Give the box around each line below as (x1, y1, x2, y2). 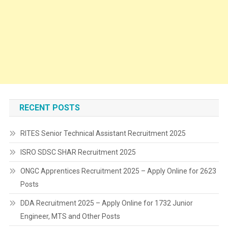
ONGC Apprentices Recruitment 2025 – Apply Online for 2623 (20, 167, 216, 175)
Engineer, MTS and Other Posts (20, 212, 120, 220)
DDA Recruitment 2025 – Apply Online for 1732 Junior (20, 199, 193, 207)
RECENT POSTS (19, 103, 80, 112)
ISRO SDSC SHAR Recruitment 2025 (20, 148, 136, 156)
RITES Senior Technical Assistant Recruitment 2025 (20, 129, 186, 137)
